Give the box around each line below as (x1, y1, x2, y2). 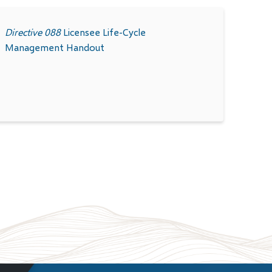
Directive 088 (5, 25, 64, 38)
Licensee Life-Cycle (63, 25, 146, 38)
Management (5, 41, 64, 53)
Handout (66, 41, 105, 53)
